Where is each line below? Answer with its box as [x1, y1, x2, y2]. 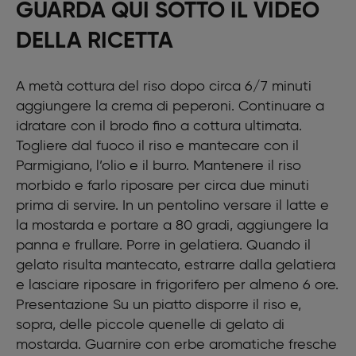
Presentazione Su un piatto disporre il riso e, [16, 298, 301, 312]
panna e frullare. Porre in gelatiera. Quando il [16, 238, 311, 253]
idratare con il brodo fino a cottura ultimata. [16, 119, 302, 133]
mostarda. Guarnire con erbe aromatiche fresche [16, 338, 337, 352]
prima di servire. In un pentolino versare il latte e [16, 199, 329, 213]
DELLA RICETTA [16, 31, 173, 52]
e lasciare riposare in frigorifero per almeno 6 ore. [16, 278, 339, 292]
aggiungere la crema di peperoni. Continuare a [16, 99, 324, 114]
